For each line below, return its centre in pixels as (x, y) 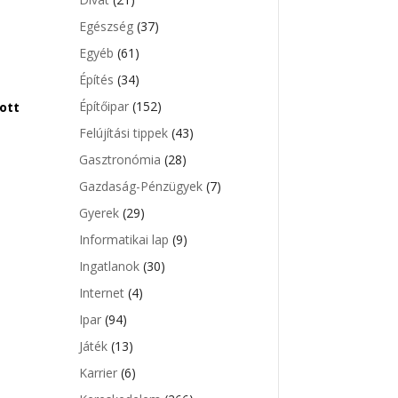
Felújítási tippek (124, 133)
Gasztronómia (120, 160)
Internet (102, 293)
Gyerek (99, 213)
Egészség (107, 27)
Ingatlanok (110, 267)
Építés (97, 80)
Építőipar (104, 107)
